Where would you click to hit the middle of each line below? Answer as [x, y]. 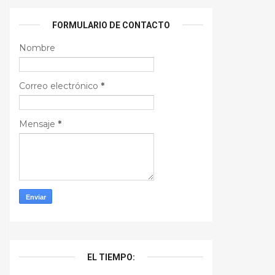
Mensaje [38, 124]
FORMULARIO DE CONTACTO [111, 25]
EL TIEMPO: [111, 257]
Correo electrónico [60, 86]
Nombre [37, 48]
